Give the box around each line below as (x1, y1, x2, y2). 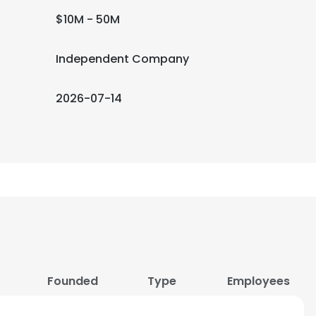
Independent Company (56, 51, 189, 67)
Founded (47, 273, 98, 289)
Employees (227, 273, 290, 289)
